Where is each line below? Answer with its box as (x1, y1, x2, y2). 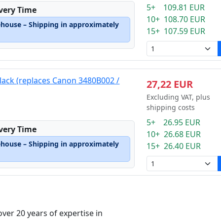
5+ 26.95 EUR (146, 117, 200, 128)
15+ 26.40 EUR (146, 141, 201, 151)
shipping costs (146, 103, 195, 112)
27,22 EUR (146, 77, 193, 91)
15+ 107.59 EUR (146, 26, 205, 37)
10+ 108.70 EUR (146, 14, 205, 25)
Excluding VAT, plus (146, 92, 210, 102)
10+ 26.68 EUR (146, 129, 201, 140)
